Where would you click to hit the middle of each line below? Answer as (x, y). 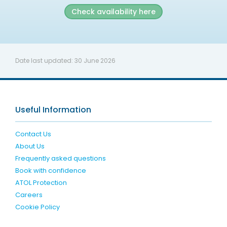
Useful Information (53, 109)
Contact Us (33, 134)
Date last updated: (45, 60)
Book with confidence (50, 170)
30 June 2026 (95, 60)
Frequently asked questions (60, 158)
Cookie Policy (37, 207)
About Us (30, 146)
